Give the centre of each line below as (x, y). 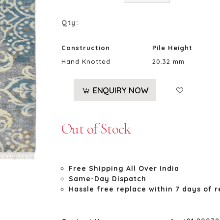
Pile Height (173, 48)
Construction (86, 48)
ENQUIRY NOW (121, 90)
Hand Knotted (86, 61)
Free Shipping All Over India (124, 168)
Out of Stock (96, 129)
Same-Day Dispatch (108, 179)
